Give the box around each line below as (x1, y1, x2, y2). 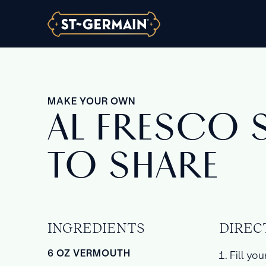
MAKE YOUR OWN (47, 94, 135, 107)
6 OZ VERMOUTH (47, 246, 131, 259)
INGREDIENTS (47, 220, 144, 236)
